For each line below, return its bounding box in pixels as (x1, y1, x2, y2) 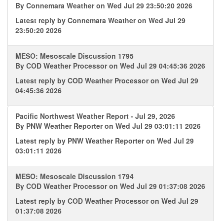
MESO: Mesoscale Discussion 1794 (15, 171, 134, 181)
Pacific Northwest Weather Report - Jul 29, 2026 (15, 111, 175, 121)
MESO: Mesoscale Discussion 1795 (15, 51, 134, 61)
